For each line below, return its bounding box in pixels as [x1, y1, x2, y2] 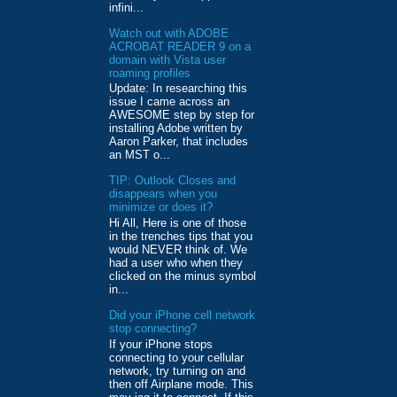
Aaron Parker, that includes [109, 135, 248, 149]
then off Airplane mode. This [109, 377, 253, 391]
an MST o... [109, 148, 170, 162]
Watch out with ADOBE [109, 26, 229, 40]
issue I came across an [109, 95, 230, 109]
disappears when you [109, 187, 217, 201]
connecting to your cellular [109, 350, 244, 364]
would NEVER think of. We [109, 242, 247, 256]
